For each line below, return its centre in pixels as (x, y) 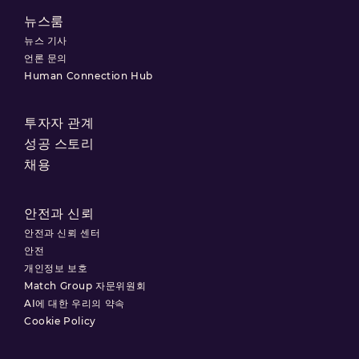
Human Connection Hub (89, 75)
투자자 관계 (59, 123)
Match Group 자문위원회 (85, 285)
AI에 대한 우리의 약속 (75, 303)
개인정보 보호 (56, 268)
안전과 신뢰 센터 (63, 232)
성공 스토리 (59, 143)
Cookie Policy (60, 321)
